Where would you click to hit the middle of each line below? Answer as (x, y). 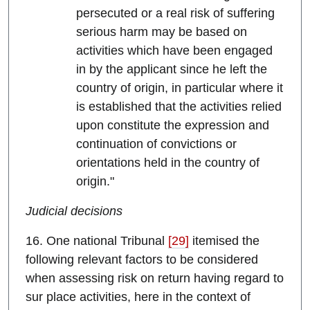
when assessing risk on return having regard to (155, 279)
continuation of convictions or (156, 144)
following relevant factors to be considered (142, 260)
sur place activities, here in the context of (138, 297)
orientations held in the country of (167, 163)
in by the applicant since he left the (171, 70)
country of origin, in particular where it (179, 88)
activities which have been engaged (174, 51)
